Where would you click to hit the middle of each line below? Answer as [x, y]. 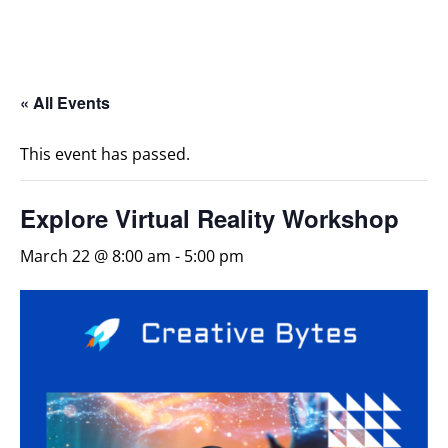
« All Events [65, 102]
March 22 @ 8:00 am [95, 255]
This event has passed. [105, 153]
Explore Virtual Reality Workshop [209, 217]
